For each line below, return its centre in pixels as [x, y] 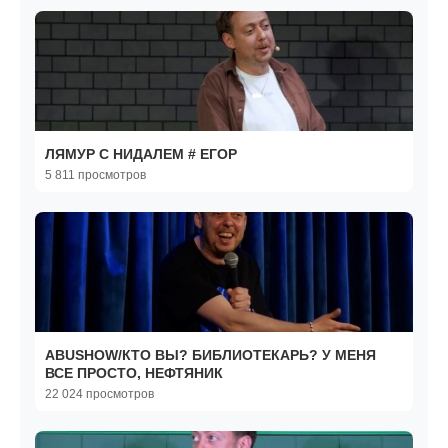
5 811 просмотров [95, 175]
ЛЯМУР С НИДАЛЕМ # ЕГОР [141, 154]
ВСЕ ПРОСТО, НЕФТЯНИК [134, 373]
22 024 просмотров [99, 394]
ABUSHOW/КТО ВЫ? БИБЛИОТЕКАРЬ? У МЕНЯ [210, 355]
